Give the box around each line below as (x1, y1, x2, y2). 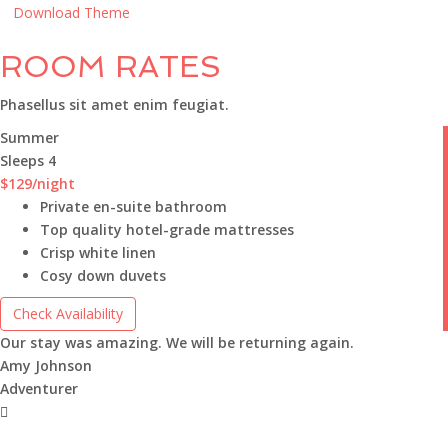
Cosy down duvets (40, 266, 166, 285)
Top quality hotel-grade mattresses (40, 220, 294, 239)
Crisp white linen (40, 243, 156, 262)
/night (32, 174, 75, 193)
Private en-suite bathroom (40, 197, 227, 216)
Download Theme (13, 3, 130, 22)
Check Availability (13, 304, 123, 323)
